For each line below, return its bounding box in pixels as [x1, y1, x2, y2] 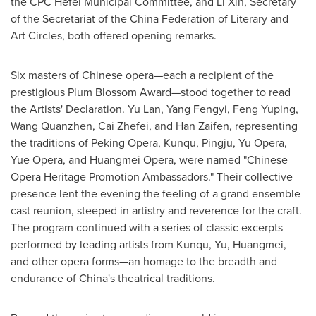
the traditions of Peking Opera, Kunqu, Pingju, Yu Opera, [11, 135, 287, 151]
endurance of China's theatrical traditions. [11, 270, 215, 286]
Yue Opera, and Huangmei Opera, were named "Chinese [11, 152, 288, 168]
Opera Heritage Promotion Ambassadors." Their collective [11, 169, 293, 185]
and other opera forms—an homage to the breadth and [11, 253, 277, 269]
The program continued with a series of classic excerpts [11, 219, 283, 236]
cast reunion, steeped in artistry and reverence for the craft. [11, 202, 302, 219]
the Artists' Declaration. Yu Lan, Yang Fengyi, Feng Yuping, [11, 101, 298, 117]
